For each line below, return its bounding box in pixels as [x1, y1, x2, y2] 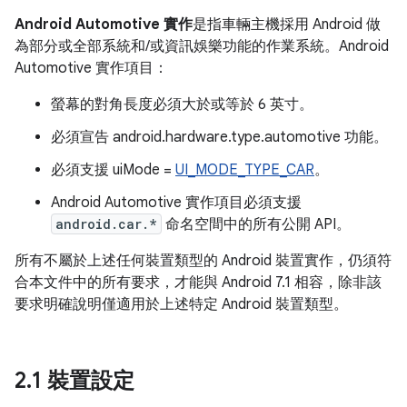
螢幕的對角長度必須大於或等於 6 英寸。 [51, 95, 313, 114]
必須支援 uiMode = [51, 161, 175, 179]
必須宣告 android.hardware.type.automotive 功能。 [51, 128, 388, 146]
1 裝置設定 [32, 367, 140, 394]
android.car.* [55, 215, 157, 233]
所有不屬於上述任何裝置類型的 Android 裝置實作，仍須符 [15, 252, 392, 270]
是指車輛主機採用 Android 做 [193, 15, 381, 34]
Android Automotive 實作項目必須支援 [51, 194, 302, 212]
